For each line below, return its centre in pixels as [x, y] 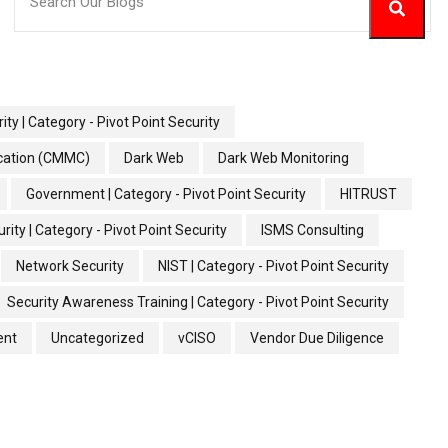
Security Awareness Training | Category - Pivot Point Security [198, 301]
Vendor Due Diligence [317, 337]
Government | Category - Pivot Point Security [166, 193]
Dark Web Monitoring [283, 157]
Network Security [70, 265]
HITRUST [368, 193]
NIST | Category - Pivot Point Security [273, 265]
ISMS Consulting [312, 229]
